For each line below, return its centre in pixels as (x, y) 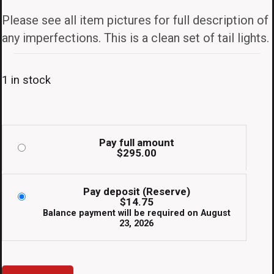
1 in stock (26, 80)
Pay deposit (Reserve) (136, 192)
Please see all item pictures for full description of (135, 20)
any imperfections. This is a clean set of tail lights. (135, 38)
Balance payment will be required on (121, 213)
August (215, 213)
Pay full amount (136, 143)
